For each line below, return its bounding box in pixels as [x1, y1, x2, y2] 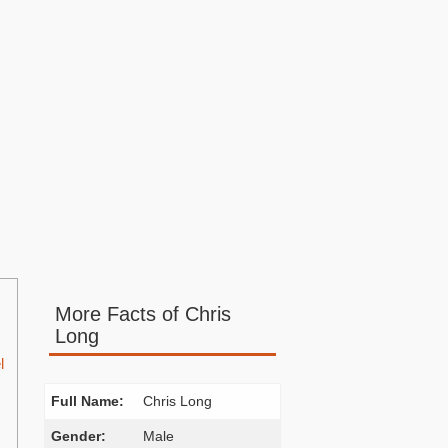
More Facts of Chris [54, 303, 231, 325]
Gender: [50, 428, 106, 444]
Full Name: [50, 393, 124, 409]
